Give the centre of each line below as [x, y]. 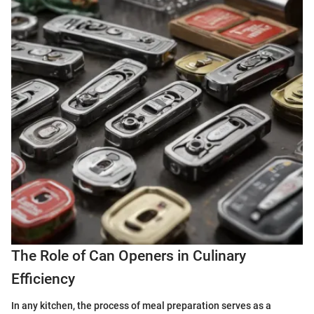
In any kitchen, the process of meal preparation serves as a [141, 306]
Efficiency [43, 279]
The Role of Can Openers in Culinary [129, 255]
